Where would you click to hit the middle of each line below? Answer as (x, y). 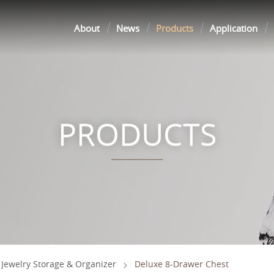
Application (234, 28)
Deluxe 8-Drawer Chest (182, 264)
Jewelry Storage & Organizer (59, 264)
